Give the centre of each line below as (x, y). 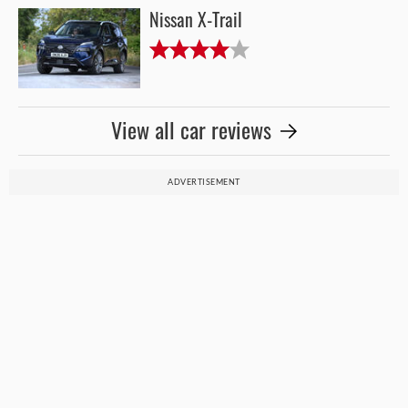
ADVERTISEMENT (204, 182)
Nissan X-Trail (196, 20)
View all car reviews (191, 131)
